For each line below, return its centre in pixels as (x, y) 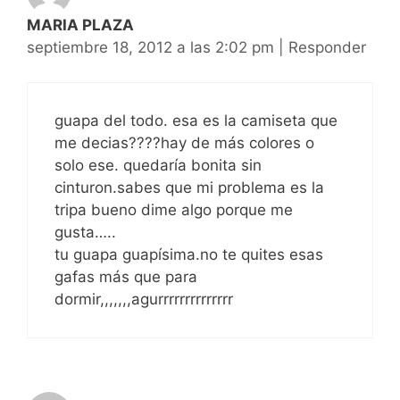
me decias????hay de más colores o (184, 142)
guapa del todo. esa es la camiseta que (196, 120)
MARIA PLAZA (80, 25)
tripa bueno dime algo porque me (174, 209)
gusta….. (85, 232)
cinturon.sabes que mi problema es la (189, 187)
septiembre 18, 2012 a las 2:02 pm (153, 48)
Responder (327, 48)
